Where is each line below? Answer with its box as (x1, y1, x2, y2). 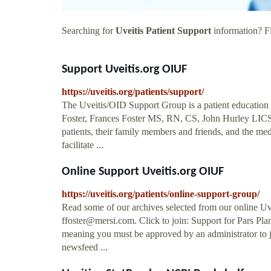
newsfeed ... (62, 241, 108, 252)
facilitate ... (62, 139, 103, 150)
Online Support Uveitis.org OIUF (62, 165, 224, 178)
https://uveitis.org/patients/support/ (62, 86, 204, 97)
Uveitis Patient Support (116, 25, 211, 36)
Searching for (62, 25, 116, 36)
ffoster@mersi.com (62, 215, 134, 226)
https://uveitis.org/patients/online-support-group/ (62, 188, 260, 199)
